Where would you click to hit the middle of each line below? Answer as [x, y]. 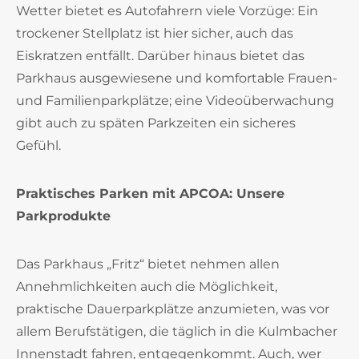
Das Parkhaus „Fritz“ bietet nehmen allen [148, 264]
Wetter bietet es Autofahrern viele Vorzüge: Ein [167, 11]
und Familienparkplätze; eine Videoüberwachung [175, 101]
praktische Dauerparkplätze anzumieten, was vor [173, 309]
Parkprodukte [63, 216]
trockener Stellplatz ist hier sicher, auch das [155, 33]
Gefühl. [38, 145]
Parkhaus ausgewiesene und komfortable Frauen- [177, 78]
